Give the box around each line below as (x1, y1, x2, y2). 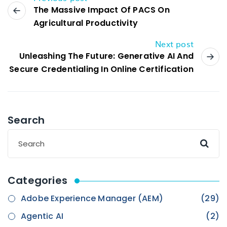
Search (8, 112, 45, 127)
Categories (8, 173, 67, 187)
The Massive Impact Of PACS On (33, 4, 170, 16)
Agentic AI (21, 210, 63, 222)
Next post (155, 37, 194, 50)
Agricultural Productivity (33, 17, 138, 29)
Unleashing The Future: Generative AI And (19, 50, 194, 62)
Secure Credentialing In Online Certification (9, 63, 194, 75)
